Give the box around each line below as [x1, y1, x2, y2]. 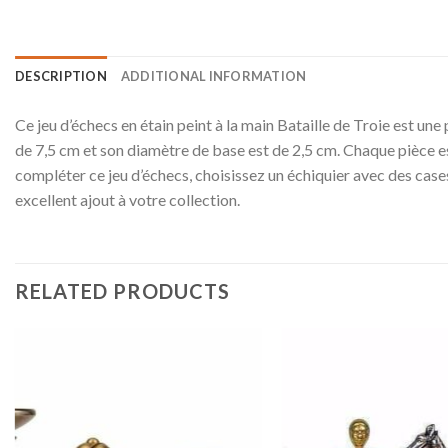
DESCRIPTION [15, 67, 107, 84]
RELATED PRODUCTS [15, 278, 230, 303]
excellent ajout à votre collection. [15, 189, 240, 209]
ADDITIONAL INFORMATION [120, 67, 307, 84]
